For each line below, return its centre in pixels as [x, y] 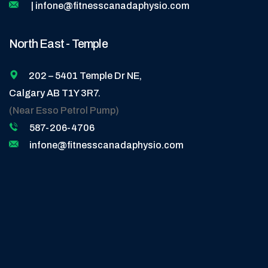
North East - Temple [58, 43]
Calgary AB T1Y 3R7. [55, 93]
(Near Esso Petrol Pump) [64, 110]
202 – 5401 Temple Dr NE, [85, 75]
